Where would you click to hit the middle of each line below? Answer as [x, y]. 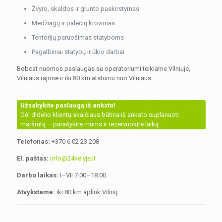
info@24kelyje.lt [73, 159]
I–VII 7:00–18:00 [82, 175]
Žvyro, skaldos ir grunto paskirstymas [85, 9]
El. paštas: [32, 159]
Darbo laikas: [37, 175]
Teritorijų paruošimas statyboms [78, 38]
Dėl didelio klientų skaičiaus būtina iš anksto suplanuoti [99, 115]
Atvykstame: [36, 192]
